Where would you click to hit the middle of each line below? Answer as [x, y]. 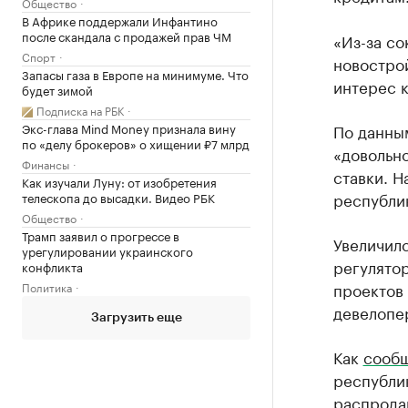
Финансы [46, 163]
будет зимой [57, 89]
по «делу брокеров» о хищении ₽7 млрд [136, 143]
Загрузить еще [136, 318]
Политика [47, 286]
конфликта [52, 266]
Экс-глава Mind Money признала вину [129, 127]
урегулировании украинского [107, 250]
